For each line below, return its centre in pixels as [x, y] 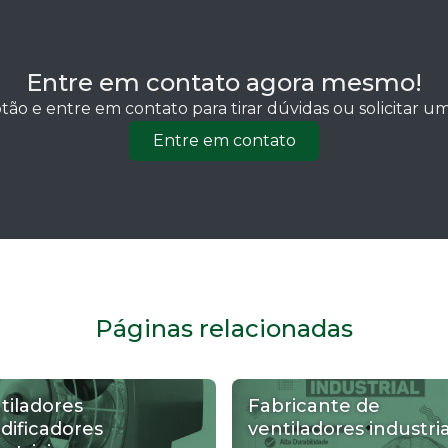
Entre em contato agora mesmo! [224, 82]
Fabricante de [314, 406]
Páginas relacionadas [224, 329]
